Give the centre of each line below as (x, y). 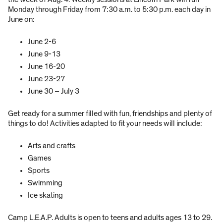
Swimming (45, 183)
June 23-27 (46, 79)
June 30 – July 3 (54, 91)
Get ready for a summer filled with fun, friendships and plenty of (110, 114)
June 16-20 (46, 67)
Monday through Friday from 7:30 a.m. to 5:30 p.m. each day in (109, 10)
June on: (21, 20)
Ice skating (45, 195)
